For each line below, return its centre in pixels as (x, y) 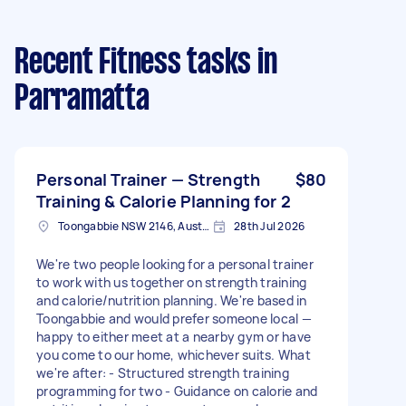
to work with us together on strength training (172, 282)
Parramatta (82, 99)
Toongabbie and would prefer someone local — (174, 318)
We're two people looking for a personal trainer (175, 264)
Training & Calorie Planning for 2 (164, 201)
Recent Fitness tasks (133, 63)
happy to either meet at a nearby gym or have (174, 336)
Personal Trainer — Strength (149, 179)
